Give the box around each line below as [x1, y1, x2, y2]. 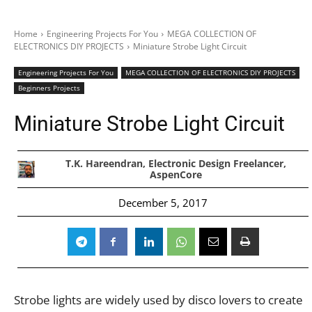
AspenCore [149, 168, 202, 181]
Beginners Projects [18, 83, 80, 93]
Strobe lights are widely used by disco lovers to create [14, 291, 303, 308]
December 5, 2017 [118, 195, 208, 210]
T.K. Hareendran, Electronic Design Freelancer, [65, 157, 286, 170]
